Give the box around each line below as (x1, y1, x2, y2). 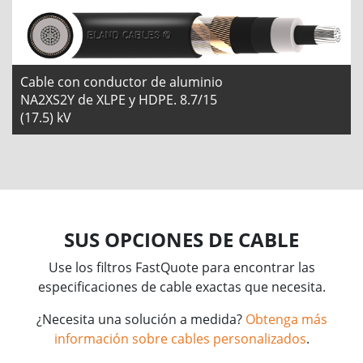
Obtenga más (245, 310, 327, 329)
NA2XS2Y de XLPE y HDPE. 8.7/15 (20, 91, 217, 109)
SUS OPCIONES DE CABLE (64, 226, 299, 254)
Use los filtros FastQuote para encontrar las (48, 258, 315, 277)
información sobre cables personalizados (53, 330, 306, 348)
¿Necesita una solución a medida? (36, 310, 246, 329)
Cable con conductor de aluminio (20, 73, 223, 92)
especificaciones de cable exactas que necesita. (37, 278, 326, 297)
